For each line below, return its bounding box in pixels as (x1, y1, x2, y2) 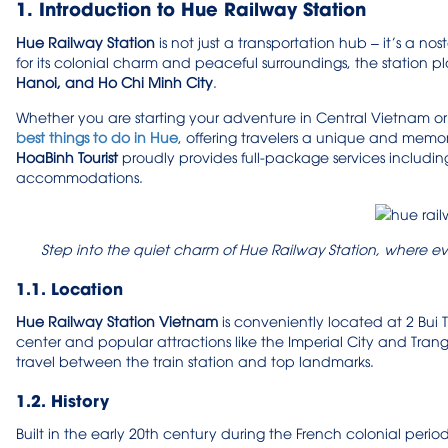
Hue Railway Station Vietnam (16, 310, 218, 330)
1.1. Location (16, 275, 123, 299)
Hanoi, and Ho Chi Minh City (16, 71, 213, 91)
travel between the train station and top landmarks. (16, 350, 374, 370)
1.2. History (16, 387, 109, 411)
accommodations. (16, 166, 143, 186)
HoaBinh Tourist (16, 146, 118, 166)
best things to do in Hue (16, 126, 178, 146)
